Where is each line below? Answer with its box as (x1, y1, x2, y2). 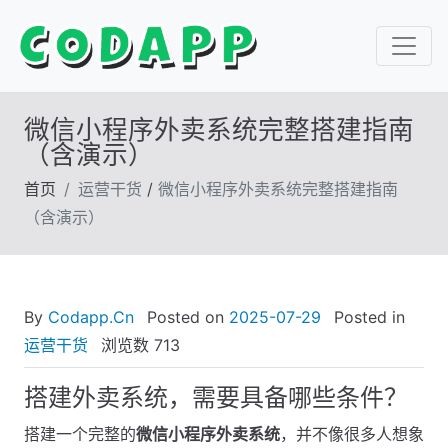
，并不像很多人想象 (280, 424, 424, 444)
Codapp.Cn (48, 307, 134, 327)
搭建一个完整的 (24, 424, 136, 444)
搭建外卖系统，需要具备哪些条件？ (24, 383, 408, 412)
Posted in (329, 307, 405, 327)
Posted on (142, 307, 229, 327)
